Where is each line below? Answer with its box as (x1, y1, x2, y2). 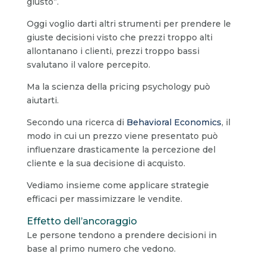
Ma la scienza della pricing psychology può (26, 81, 210, 92)
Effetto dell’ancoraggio (26, 215, 137, 227)
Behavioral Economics (126, 116, 221, 128)
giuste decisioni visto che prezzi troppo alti (26, 31, 213, 43)
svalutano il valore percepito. (26, 59, 150, 70)
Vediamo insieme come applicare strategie (26, 179, 209, 191)
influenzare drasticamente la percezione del (26, 144, 216, 155)
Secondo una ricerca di (26, 116, 126, 128)
